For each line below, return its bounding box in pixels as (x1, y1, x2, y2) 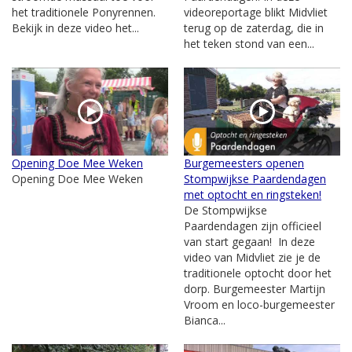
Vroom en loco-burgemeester (184, 296, 335, 312)
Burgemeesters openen (184, 155, 304, 170)
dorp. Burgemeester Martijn (184, 280, 325, 296)
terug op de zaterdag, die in (184, 20, 324, 35)
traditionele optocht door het (184, 265, 332, 280)
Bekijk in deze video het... (12, 20, 139, 35)
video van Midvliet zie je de (184, 249, 321, 265)
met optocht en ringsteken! (184, 186, 321, 202)
